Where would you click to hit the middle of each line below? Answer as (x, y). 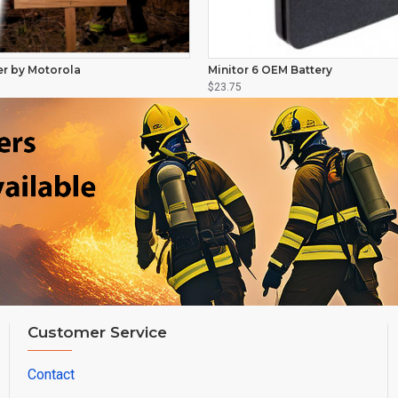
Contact (51, 375)
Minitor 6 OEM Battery (270, 70)
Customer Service (97, 333)
